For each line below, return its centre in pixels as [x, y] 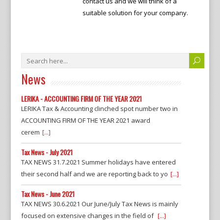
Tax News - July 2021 [47, 152]
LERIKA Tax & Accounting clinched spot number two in [99, 109]
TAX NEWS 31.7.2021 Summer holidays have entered [98, 162]
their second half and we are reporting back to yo [94, 174]
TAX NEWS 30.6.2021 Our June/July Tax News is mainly [99, 204]
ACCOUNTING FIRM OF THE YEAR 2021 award [85, 120]
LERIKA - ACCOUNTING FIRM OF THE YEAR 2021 [81, 98]
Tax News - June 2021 [48, 194]
